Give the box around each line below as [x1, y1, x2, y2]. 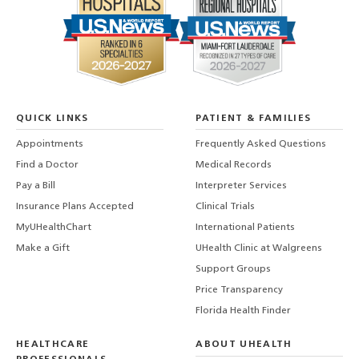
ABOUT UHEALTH [196, 340, 292, 350]
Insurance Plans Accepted [16, 202, 134, 212]
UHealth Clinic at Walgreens [196, 244, 323, 254]
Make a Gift [16, 244, 70, 254]
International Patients [196, 223, 296, 233]
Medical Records [196, 160, 272, 171]
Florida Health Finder [196, 306, 292, 317]
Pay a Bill [16, 181, 55, 192]
